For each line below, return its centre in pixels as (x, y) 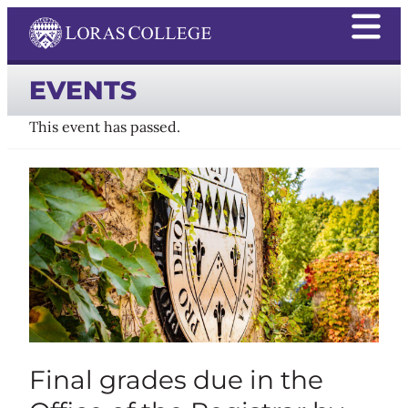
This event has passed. (105, 127)
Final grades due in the (176, 379)
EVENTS (83, 90)
